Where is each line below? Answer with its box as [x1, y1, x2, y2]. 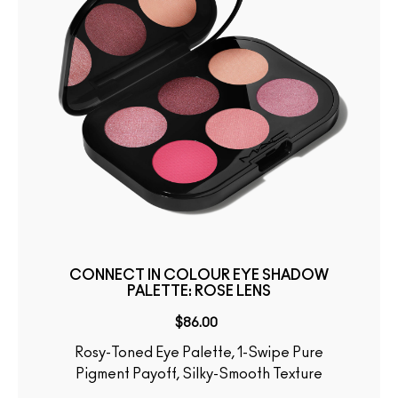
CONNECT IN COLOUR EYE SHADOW [69, 267, 329, 283]
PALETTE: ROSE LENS [127, 283, 271, 298]
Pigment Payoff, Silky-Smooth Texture [76, 366, 322, 381]
